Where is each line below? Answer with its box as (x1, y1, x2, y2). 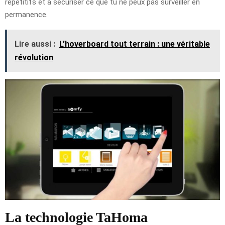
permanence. (5, 10, 48, 19)
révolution (15, 52, 53, 62)
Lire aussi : (15, 39, 55, 49)
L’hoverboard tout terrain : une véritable (59, 39, 210, 49)
